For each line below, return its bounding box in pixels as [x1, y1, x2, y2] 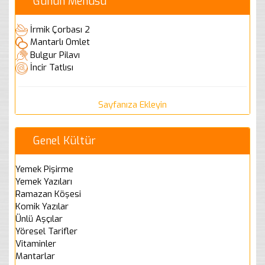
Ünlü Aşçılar [15, 212, 63, 225]
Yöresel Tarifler [15, 225, 77, 237]
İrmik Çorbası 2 [30, 23, 90, 35]
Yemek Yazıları [15, 175, 72, 188]
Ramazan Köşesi [15, 188, 81, 200]
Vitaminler [15, 237, 56, 250]
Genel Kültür [33, 133, 96, 148]
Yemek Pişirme [15, 163, 73, 175]
